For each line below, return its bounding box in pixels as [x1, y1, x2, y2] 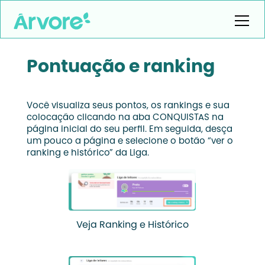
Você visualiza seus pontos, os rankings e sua [26, 102, 230, 111]
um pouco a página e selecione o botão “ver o [26, 137, 233, 146]
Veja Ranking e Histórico [76, 221, 189, 230]
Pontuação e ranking [26, 59, 215, 77]
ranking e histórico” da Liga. [26, 149, 149, 158]
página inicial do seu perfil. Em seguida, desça [26, 125, 232, 134]
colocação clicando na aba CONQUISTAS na [26, 114, 224, 122]
